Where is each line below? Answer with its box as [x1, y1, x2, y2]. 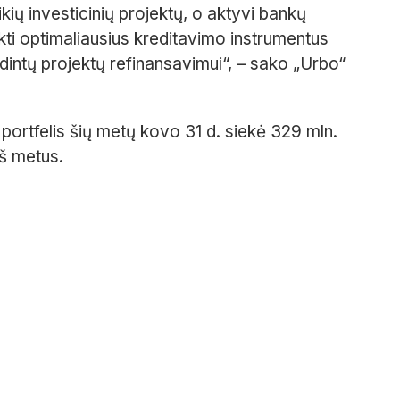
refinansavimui [110, 54, 222, 75]
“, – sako [222, 54, 288, 75]
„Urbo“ [293, 54, 346, 75]
